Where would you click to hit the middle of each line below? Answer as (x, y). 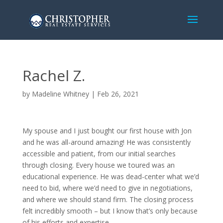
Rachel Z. (54, 75)
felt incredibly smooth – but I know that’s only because (110, 211)
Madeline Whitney (60, 94)
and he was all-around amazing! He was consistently (106, 142)
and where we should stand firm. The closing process (108, 199)
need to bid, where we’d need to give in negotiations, (107, 188)
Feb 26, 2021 (118, 94)
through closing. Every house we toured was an (98, 165)
